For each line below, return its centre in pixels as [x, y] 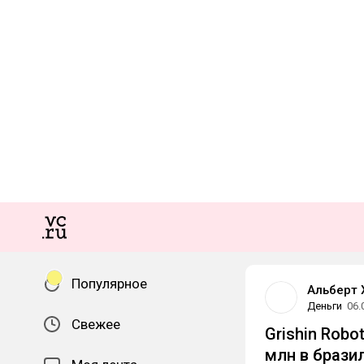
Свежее [96, 324]
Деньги [325, 306]
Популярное [109, 284]
